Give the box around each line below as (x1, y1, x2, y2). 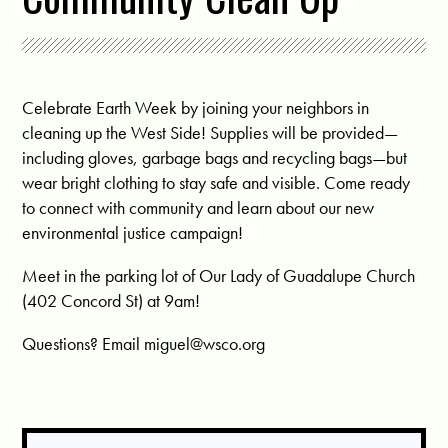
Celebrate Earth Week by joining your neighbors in (22, 95, 370, 119)
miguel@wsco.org (144, 331, 266, 355)
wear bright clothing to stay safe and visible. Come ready (22, 170, 411, 194)
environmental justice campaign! (22, 220, 244, 244)
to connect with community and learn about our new (22, 195, 375, 219)
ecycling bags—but (277, 145, 408, 169)
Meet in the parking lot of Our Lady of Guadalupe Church (22, 263, 416, 287)
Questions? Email (22, 331, 145, 355)
